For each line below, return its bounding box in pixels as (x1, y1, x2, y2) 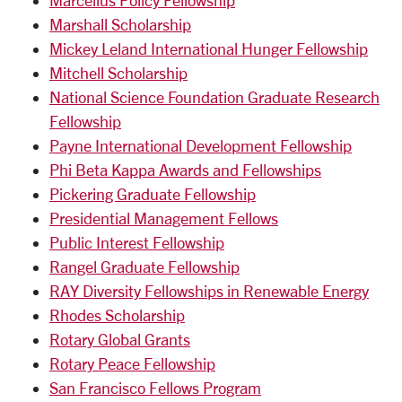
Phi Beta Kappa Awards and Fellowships (49, 161, 321, 179)
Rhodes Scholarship (49, 306, 185, 324)
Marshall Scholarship (49, 15, 191, 33)
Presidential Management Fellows (49, 209, 278, 227)
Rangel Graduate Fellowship (49, 258, 240, 275)
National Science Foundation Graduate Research (49, 88, 380, 106)
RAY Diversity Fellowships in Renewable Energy (49, 282, 369, 300)
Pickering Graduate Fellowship (49, 185, 256, 203)
